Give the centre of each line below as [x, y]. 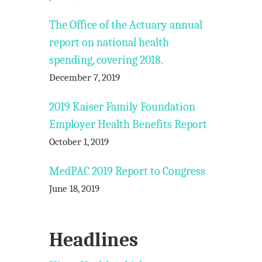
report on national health [109, 42]
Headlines [94, 240]
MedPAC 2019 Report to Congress [127, 171]
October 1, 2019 [79, 142]
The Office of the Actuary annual [126, 25]
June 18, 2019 [75, 189]
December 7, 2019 [85, 77]
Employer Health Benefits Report [128, 124]
